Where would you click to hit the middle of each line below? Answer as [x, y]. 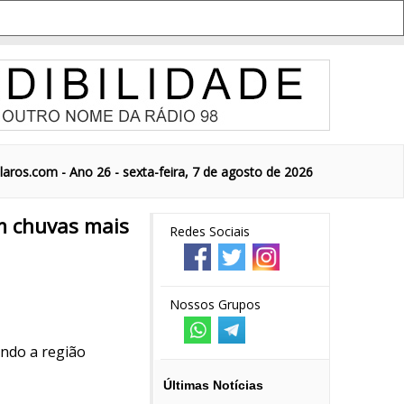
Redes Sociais [210, 231]
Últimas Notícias [213, 385]
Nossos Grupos [215, 304]
